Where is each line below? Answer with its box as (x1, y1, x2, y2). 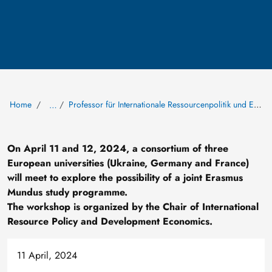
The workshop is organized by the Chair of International (7, 199, 259, 214)
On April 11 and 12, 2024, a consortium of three (7, 141, 228, 155)
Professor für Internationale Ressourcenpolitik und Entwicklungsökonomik (68, 98, 254, 110)
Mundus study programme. (7, 185, 127, 199)
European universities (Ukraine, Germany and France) (7, 155, 249, 170)
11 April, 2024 (17, 248, 77, 262)
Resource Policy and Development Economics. (7, 214, 212, 228)
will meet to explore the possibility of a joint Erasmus (7, 170, 243, 185)
